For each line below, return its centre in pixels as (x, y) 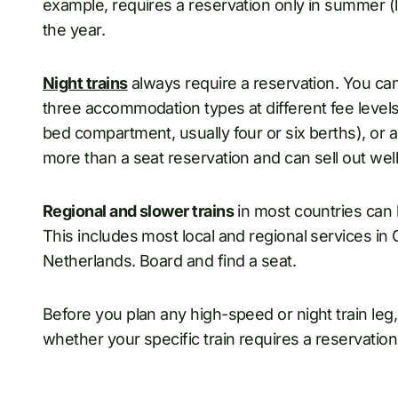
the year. (74, 30)
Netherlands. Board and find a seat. (170, 261)
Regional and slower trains (138, 211)
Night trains (85, 84)
